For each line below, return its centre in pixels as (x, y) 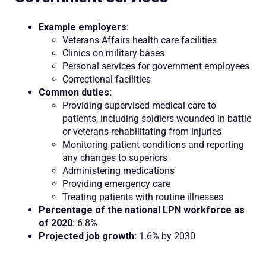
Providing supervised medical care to (139, 105)
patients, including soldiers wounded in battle (157, 118)
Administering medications (118, 170)
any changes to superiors (115, 157)
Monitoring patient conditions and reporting (153, 144)
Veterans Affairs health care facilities (140, 40)
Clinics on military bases (113, 53)
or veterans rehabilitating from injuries (142, 131)
